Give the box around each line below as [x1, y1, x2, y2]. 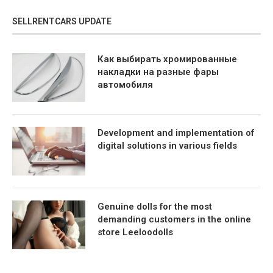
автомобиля [97, 79, 153, 91]
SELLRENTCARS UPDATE [12, 16, 112, 27]
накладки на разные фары [97, 66, 219, 78]
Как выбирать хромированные [97, 54, 237, 65]
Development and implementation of [97, 127, 254, 139]
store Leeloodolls [97, 227, 173, 238]
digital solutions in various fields [97, 140, 237, 152]
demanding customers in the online [97, 214, 251, 225]
